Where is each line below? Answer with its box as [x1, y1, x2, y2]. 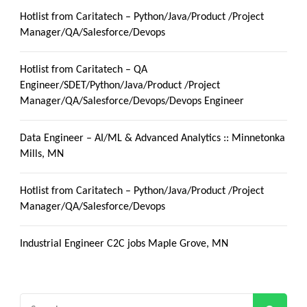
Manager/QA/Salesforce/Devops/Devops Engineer [20, 95, 244, 107]
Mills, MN [20, 148, 64, 160]
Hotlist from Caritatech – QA [20, 64, 147, 75]
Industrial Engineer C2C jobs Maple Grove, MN [20, 238, 228, 249]
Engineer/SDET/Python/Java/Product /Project [20, 79, 220, 91]
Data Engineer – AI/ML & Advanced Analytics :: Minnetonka [20, 132, 285, 144]
